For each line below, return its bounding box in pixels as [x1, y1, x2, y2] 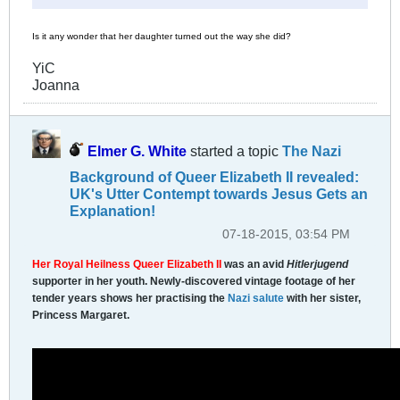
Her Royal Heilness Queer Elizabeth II [32, 257, 224, 271]
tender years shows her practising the [32, 291, 228, 304]
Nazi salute [228, 291, 284, 304]
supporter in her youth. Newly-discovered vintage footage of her [32, 274, 355, 287]
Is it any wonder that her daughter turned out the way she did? [32, 30, 291, 41]
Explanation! [70, 202, 155, 219]
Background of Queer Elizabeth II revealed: [70, 168, 359, 185]
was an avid [224, 257, 287, 271]
